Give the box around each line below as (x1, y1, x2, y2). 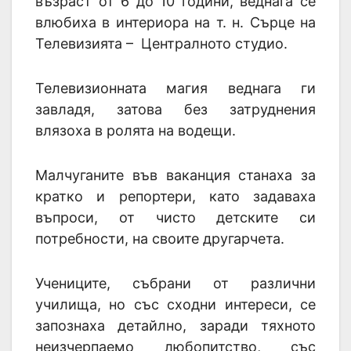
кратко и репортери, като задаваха (35, 187, 316, 204)
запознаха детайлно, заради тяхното (35, 317, 316, 334)
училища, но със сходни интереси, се (35, 295, 316, 313)
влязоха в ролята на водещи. (35, 121, 236, 139)
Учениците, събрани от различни (35, 274, 316, 291)
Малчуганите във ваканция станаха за (35, 166, 316, 183)
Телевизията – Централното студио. (35, 34, 288, 52)
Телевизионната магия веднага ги (35, 79, 316, 96)
